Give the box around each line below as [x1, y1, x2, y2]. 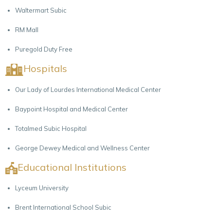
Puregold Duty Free [15, 45, 73, 53]
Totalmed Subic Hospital [15, 124, 87, 132]
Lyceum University [15, 184, 69, 192]
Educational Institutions [18, 161, 127, 173]
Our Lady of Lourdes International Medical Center [15, 85, 162, 93]
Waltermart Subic [15, 6, 67, 14]
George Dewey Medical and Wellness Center [15, 144, 150, 152]
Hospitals [23, 62, 68, 74]
